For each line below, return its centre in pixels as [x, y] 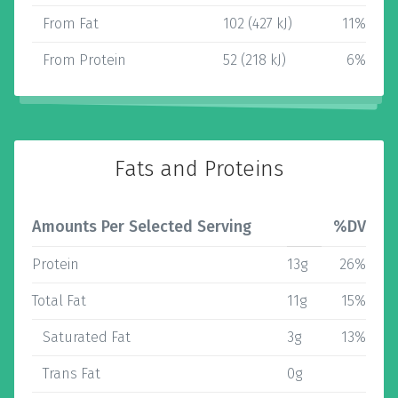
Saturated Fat [81, 337]
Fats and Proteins [199, 169]
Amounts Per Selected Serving [142, 227]
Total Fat [59, 301]
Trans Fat [66, 374]
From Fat [65, 24]
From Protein [79, 60]
